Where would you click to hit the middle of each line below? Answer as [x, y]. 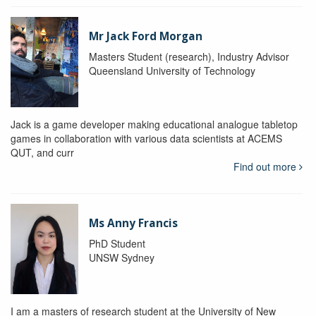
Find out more [266, 166]
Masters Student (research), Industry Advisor [189, 56]
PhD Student [117, 243]
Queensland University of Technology [172, 70]
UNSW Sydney [121, 257]
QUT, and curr [42, 152]
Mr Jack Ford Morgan [145, 36]
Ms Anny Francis [133, 223]
